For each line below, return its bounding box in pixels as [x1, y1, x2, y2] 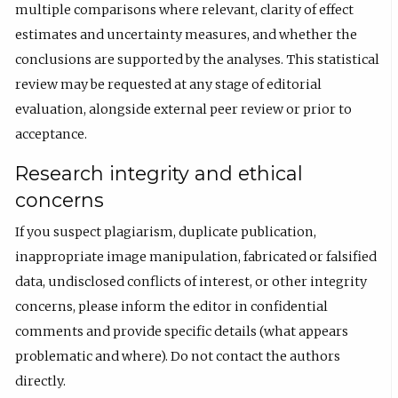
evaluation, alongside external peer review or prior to [15, 101, 353, 118]
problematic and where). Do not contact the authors [15, 347, 341, 364]
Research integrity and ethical [15, 161, 304, 185]
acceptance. [15, 126, 88, 143]
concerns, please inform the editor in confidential [15, 298, 329, 314]
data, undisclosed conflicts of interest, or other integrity [15, 273, 368, 290]
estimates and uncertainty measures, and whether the [15, 27, 358, 44]
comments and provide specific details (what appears [15, 322, 349, 339]
